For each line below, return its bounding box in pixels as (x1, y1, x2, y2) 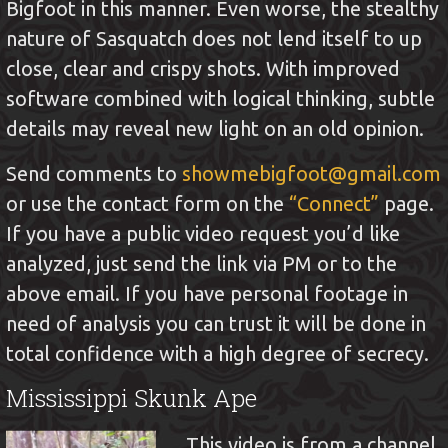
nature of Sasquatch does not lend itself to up (6, 27, 423, 51)
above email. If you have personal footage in (6, 282, 409, 306)
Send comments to (6, 162, 183, 186)
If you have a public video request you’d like (6, 222, 401, 246)
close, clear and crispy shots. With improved (6, 57, 401, 81)
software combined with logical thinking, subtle (6, 87, 436, 111)
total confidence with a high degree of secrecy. (6, 342, 430, 366)
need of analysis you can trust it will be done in (6, 312, 427, 336)
